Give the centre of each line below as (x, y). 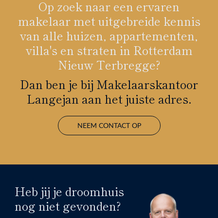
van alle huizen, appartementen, (109, 35)
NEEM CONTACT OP (109, 125)
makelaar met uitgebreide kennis (109, 20)
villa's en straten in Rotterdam (109, 50)
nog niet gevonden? (68, 205)
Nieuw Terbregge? (109, 64)
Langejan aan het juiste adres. (109, 98)
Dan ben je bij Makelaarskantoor (109, 84)
